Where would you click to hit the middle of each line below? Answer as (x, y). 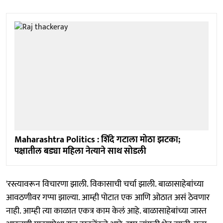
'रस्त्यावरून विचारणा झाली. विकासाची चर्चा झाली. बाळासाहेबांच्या (105, 184)
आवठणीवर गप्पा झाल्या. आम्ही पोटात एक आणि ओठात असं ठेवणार (108, 198)
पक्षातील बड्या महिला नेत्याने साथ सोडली (80, 152)
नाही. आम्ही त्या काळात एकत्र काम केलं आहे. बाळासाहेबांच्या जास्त (106, 211)
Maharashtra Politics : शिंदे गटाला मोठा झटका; (97, 140)
